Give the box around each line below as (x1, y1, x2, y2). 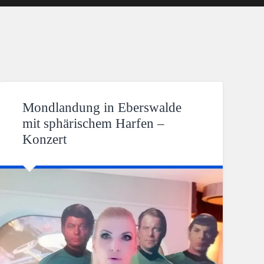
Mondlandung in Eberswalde (22, 100, 182, 115)
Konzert (22, 131, 67, 147)
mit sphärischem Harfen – (22, 115, 165, 131)
